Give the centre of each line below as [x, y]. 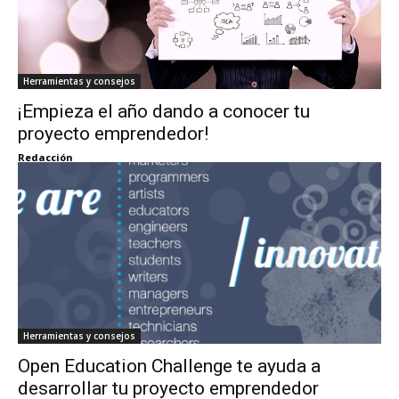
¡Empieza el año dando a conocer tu [164, 111]
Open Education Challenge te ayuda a [169, 366]
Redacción [45, 157]
